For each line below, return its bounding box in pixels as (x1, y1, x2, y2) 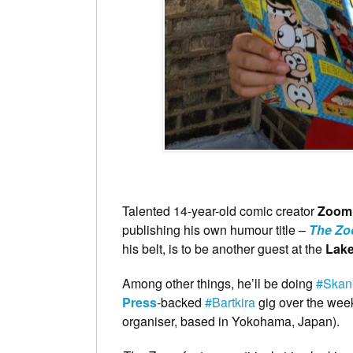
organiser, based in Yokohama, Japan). (122, 312, 340, 331)
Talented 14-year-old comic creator (122, 202, 318, 221)
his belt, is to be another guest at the (122, 240, 325, 258)
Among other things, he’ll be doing (122, 274, 316, 293)
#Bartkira (205, 293, 255, 312)
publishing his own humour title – (122, 221, 309, 240)
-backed (157, 293, 205, 312)
